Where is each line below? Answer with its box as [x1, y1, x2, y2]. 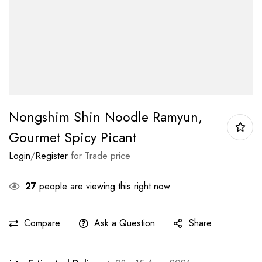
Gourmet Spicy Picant [9, 127, 136, 147]
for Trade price [68, 149, 130, 163]
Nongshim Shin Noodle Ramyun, [9, 106, 202, 127]
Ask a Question [94, 216, 155, 230]
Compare [24, 216, 60, 230]
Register [35, 149, 68, 163]
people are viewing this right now [36, 179, 170, 193]
